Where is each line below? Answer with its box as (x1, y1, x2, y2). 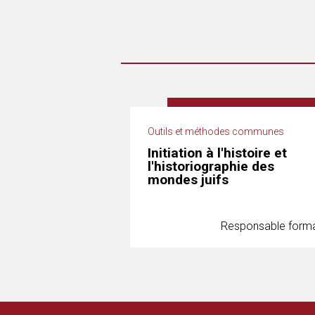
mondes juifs (148, 172, 229, 188)
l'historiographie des (148, 158, 274, 174)
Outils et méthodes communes (148, 126, 284, 137)
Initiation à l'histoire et (148, 145, 287, 161)
